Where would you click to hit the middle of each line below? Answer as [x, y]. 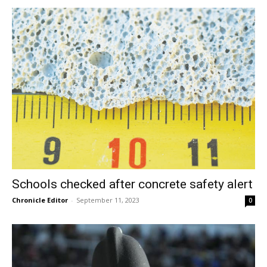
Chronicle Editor [40, 200]
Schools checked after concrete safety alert [132, 184]
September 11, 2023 [108, 200]
